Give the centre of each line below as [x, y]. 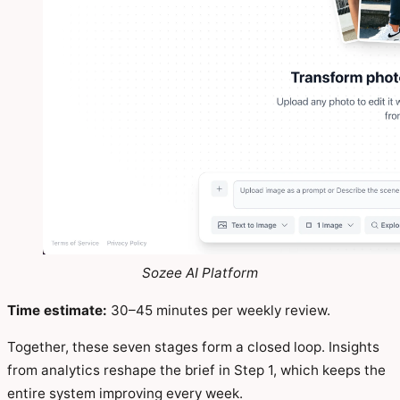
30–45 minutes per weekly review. [219, 310]
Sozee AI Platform [200, 273]
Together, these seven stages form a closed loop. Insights [193, 346]
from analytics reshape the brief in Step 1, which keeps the [196, 370]
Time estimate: [57, 310]
